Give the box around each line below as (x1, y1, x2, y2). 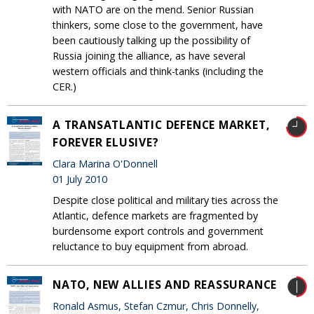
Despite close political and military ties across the (53, 193, 278, 207)
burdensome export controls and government (53, 224, 264, 238)
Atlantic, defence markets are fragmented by (53, 208, 258, 222)
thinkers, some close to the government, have (53, 18, 263, 32)
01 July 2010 (53, 172, 107, 186)
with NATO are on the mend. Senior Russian (53, 2, 254, 16)
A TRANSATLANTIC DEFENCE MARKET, (53, 116, 270, 132)
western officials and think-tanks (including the (53, 64, 264, 78)
